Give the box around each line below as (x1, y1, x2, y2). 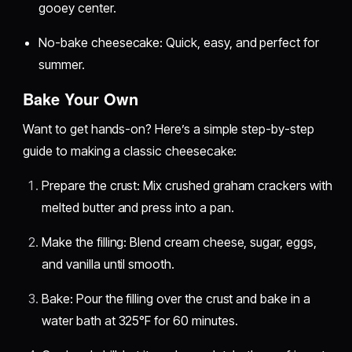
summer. (38, 56, 85, 72)
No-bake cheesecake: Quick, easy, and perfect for (38, 34, 319, 50)
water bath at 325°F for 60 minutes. (42, 312, 238, 328)
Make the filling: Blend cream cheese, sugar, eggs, (42, 233, 317, 250)
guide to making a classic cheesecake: (23, 142, 237, 159)
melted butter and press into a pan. (42, 199, 234, 215)
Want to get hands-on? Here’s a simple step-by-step (23, 120, 314, 137)
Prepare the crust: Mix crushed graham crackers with (42, 177, 332, 193)
